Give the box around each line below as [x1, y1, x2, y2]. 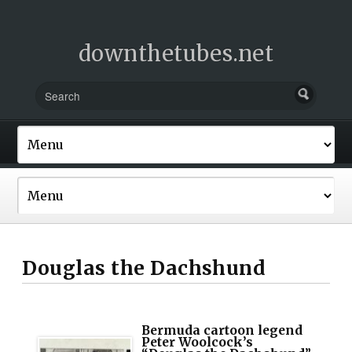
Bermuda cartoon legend [141, 322, 303, 338]
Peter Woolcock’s [141, 334, 254, 350]
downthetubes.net [78, 40, 274, 67]
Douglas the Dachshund [22, 255, 266, 280]
